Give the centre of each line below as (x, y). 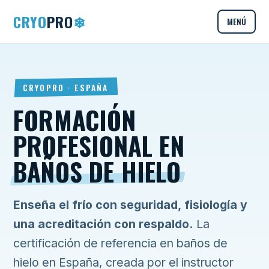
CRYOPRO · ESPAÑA (66, 88)
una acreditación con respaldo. (103, 224)
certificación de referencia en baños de (120, 243)
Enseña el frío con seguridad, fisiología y (130, 205)
